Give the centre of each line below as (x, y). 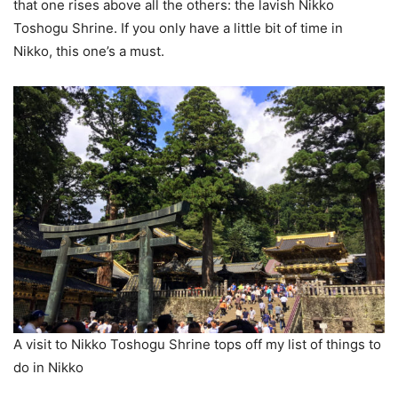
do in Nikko (48, 368)
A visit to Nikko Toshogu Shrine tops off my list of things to (197, 345)
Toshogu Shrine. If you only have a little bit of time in (178, 28)
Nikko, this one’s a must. (89, 52)
